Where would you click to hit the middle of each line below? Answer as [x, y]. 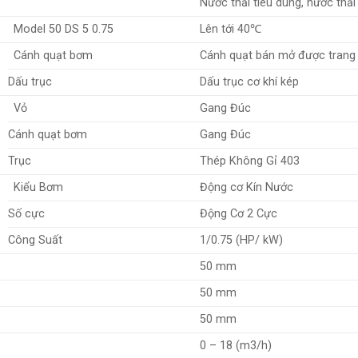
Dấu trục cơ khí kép [250, 82]
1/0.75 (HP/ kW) [242, 241]
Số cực [26, 214]
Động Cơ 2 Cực [239, 214]
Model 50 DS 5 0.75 [64, 30]
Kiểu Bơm [39, 188]
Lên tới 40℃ [231, 30]
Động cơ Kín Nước [247, 188]
